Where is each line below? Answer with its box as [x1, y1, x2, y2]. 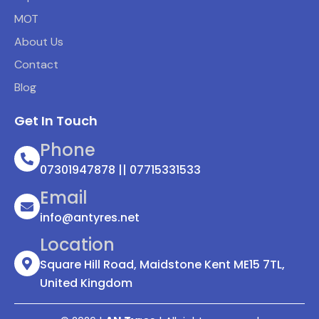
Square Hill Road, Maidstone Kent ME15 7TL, [40, 256, 285, 273]
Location [40, 233, 115, 257]
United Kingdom [40, 275, 132, 292]
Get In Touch [14, 112, 98, 130]
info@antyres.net [40, 209, 140, 226]
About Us [14, 33, 63, 49]
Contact [14, 56, 58, 72]
